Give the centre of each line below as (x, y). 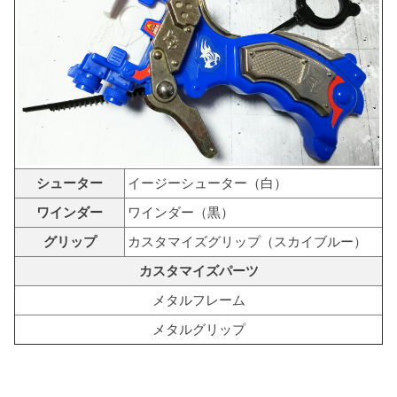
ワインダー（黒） (181, 212)
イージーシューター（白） (207, 183)
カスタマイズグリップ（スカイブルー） (247, 241)
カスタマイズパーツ (198, 271)
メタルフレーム (198, 300)
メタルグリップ (198, 329)
